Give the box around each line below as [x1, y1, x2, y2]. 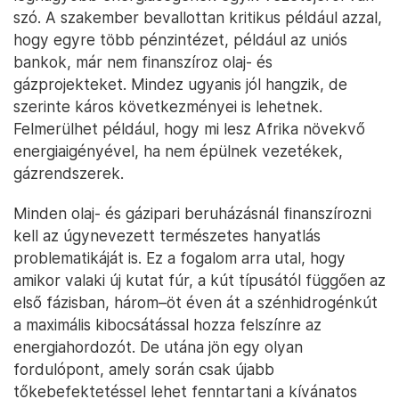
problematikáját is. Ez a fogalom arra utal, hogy [13, 248, 346, 267]
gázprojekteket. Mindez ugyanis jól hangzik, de [13, 74, 347, 94]
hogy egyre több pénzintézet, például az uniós [13, 29, 347, 49]
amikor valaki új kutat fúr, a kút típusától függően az [13, 270, 386, 289]
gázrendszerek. [13, 163, 124, 183]
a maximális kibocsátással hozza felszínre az [13, 314, 322, 334]
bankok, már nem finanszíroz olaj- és [13, 52, 273, 71]
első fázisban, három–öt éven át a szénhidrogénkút [13, 292, 378, 312]
